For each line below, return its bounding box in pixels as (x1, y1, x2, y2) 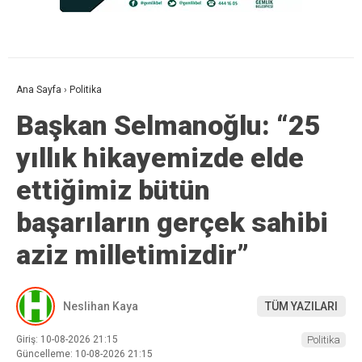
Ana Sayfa (16, 84, 61, 96)
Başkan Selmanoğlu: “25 (16, 109, 321, 142)
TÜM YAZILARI (265, 299, 338, 313)
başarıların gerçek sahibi (16, 206, 328, 239)
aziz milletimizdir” (16, 238, 249, 271)
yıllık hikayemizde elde (16, 141, 304, 175)
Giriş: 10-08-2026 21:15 (16, 334, 118, 346)
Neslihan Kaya (63, 299, 138, 313)
